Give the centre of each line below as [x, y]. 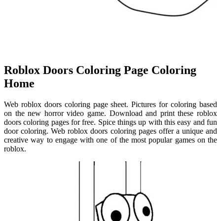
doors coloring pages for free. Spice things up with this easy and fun [110, 122]
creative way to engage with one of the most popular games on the [110, 140]
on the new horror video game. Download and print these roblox [110, 113]
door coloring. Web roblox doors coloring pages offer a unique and [110, 131]
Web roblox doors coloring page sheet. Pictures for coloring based [110, 105]
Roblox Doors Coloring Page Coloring [100, 70]
